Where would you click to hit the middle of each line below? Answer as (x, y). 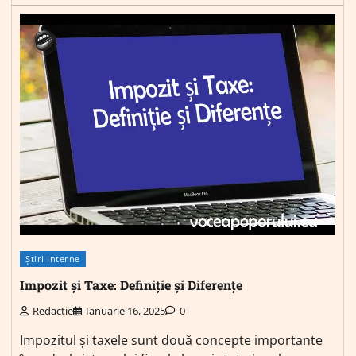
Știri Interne (53, 258)
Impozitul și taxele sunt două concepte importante (171, 341)
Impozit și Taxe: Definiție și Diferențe (131, 285)
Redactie (53, 311)
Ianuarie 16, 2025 (126, 311)
